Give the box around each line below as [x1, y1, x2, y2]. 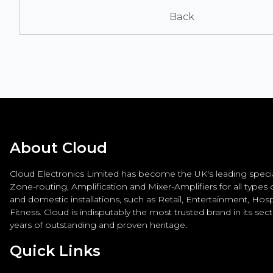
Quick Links [10, 241, 101, 260]
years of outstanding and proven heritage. [10, 219, 187, 230]
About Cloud [10, 138, 107, 157]
